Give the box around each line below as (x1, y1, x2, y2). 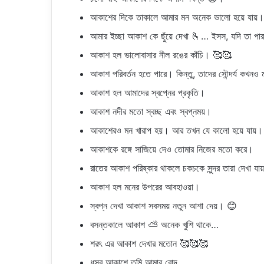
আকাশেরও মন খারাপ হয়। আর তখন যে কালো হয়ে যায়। (90, 124, 263, 136)
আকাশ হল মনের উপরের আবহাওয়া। (90, 181, 200, 193)
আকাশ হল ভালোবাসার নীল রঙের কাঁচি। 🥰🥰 (90, 49, 232, 61)
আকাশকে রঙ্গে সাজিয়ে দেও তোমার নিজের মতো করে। (90, 143, 253, 155)
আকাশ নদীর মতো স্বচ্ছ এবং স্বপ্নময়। (90, 105, 212, 117)
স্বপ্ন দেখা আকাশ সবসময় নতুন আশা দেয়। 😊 (90, 200, 237, 212)
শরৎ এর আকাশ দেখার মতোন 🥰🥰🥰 (90, 237, 208, 249)
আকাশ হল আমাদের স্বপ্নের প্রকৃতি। (90, 87, 205, 98)
